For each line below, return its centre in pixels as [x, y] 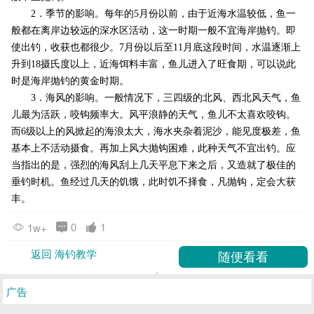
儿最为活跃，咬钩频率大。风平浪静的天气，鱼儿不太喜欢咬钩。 [153, 115]
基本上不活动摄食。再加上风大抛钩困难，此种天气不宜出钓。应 [153, 149]
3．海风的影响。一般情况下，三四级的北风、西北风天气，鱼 [156, 98]
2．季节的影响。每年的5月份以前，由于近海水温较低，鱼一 [153, 14]
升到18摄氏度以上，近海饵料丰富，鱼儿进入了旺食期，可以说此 [153, 64]
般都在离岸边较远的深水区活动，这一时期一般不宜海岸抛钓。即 [153, 31]
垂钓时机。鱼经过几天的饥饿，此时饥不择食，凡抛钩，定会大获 [153, 182]
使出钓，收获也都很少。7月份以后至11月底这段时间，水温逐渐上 [156, 48]
